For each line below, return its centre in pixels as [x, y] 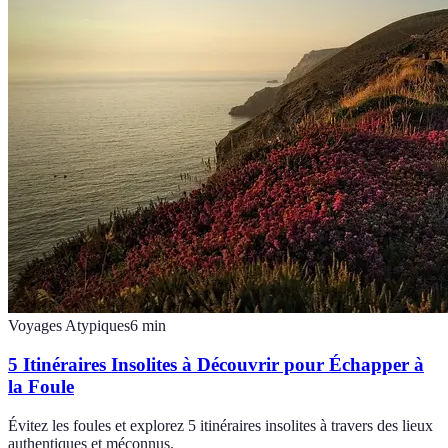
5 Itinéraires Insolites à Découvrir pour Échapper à [216, 365]
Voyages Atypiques [69, 326]
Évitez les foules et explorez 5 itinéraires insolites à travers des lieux [220, 425]
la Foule [41, 387]
